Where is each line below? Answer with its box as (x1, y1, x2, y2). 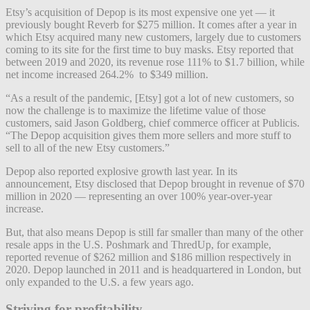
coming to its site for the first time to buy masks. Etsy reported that (6, 44, 293, 56)
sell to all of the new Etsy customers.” (6, 142, 170, 154)
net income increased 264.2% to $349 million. (6, 69, 208, 81)
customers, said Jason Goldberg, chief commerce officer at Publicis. (6, 117, 300, 129)
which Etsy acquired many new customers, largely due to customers (6, 31, 301, 44)
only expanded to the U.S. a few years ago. (6, 276, 194, 289)
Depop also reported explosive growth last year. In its (6, 165, 237, 178)
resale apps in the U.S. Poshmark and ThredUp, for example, (6, 239, 271, 251)
